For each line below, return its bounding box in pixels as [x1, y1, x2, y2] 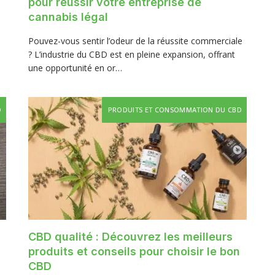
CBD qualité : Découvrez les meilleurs [28, 230, 233, 244]
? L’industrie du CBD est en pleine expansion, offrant [28, 48, 235, 60]
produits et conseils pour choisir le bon [28, 245, 240, 258]
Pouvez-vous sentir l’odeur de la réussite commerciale [28, 35, 242, 47]
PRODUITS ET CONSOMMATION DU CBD [107, 105, 242, 114]
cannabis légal [28, 10, 108, 23]
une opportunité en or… [28, 62, 122, 74]
